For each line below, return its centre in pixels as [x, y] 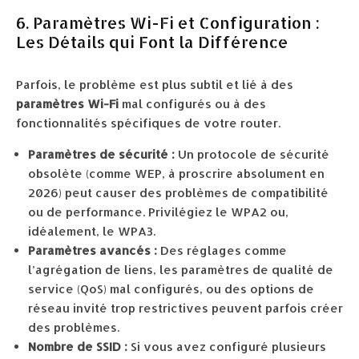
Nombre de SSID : [78, 347]
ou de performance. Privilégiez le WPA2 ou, [158, 212]
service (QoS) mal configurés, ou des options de [171, 289]
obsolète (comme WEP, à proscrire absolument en [176, 173]
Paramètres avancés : [93, 250]
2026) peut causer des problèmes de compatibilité [178, 193]
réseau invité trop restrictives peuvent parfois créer [186, 308]
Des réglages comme [222, 250]
